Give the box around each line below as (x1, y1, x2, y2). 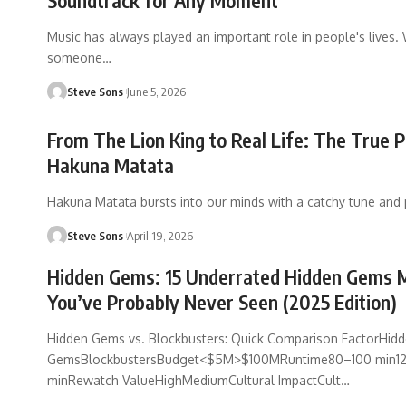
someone (47, 50, 102, 66)
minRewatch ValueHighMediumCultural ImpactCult (47, 372, 341, 389)
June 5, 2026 (127, 84, 187, 100)
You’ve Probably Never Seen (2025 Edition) (47, 289, 397, 315)
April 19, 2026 (127, 228, 194, 244)
